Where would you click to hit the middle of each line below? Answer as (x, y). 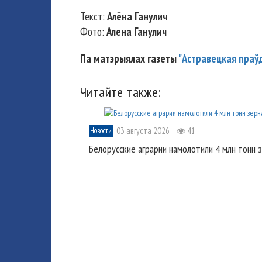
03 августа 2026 (143, 130)
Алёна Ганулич (137, 17)
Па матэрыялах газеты (129, 59)
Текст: (94, 17)
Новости (101, 130)
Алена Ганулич (137, 32)
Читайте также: (121, 92)
